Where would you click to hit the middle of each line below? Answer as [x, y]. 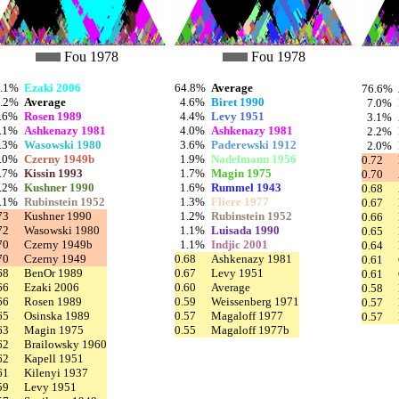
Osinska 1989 [57, 315]
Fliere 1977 [240, 201]
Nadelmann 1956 [254, 159]
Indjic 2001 [240, 244]
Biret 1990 [238, 102]
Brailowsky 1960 [65, 344]
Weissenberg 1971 [255, 301]
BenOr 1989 [53, 273]
